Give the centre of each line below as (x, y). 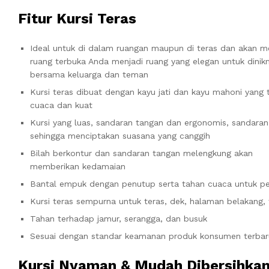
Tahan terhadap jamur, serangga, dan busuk (119, 218)
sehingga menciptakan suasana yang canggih (120, 135)
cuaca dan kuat (61, 105)
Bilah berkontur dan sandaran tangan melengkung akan (141, 153)
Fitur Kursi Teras (77, 18)
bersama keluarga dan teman (89, 74)
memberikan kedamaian (78, 166)
